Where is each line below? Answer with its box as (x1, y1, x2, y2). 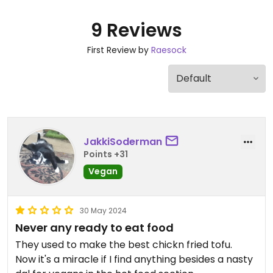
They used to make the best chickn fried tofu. (15, 238, 235, 252)
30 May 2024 (80, 205, 127, 216)
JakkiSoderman (83, 134, 162, 149)
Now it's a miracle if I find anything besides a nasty (15, 252, 253, 266)
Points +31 (83, 147, 128, 160)
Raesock (151, 44, 186, 56)
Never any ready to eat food (15, 220, 174, 235)
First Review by (87, 44, 151, 56)
